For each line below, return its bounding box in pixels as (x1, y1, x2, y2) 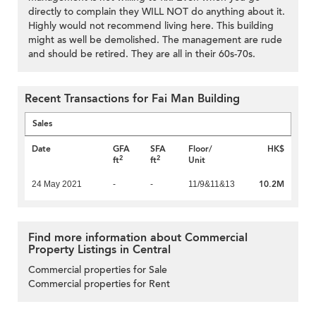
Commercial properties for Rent (28, 277, 170, 291)
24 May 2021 (32, 179, 82, 190)
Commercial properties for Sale (28, 263, 167, 277)
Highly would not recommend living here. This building (28, 19, 274, 33)
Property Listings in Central (28, 242, 171, 258)
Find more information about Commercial (28, 230, 248, 246)
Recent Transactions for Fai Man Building (25, 91, 240, 107)
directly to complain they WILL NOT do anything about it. (28, 5, 285, 19)
